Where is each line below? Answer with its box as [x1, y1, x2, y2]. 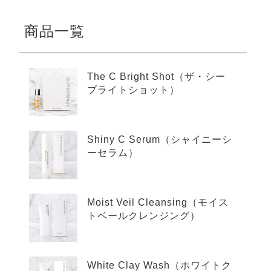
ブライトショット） [87, 85, 180, 95]
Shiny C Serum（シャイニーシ [87, 134, 232, 145]
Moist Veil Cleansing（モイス [87, 197, 229, 207]
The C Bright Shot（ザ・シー [87, 71, 226, 82]
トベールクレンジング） [87, 211, 200, 221]
